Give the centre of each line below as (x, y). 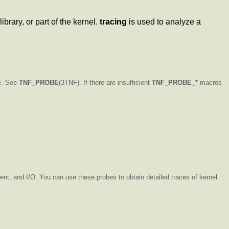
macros (210, 82)
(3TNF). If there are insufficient (105, 82)
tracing (113, 21)
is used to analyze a (164, 21)
